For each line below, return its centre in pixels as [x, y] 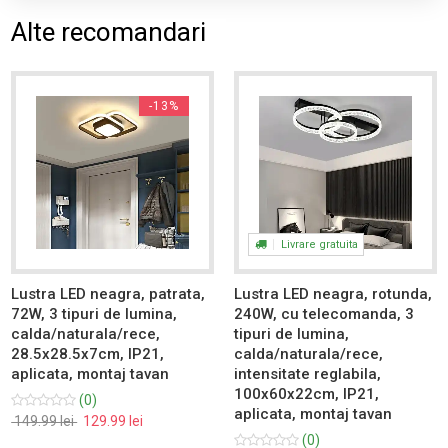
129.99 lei [112, 420]
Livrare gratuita [317, 244]
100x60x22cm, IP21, [307, 393]
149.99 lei [44, 420]
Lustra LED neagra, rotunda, [333, 293]
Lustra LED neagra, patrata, [108, 293]
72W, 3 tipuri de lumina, [94, 313]
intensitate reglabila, [308, 373]
